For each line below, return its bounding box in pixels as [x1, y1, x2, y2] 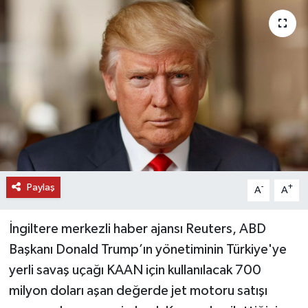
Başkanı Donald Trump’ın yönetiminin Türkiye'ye [8, 242, 287, 256]
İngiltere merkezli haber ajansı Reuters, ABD [8, 221, 266, 236]
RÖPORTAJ [36, 124, 97, 135]
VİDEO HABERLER [36, 159, 135, 170]
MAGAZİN [36, 264, 95, 276]
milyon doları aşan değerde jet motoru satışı [8, 283, 267, 298]
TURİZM [36, 89, 83, 100]
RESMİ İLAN [36, 229, 102, 241]
